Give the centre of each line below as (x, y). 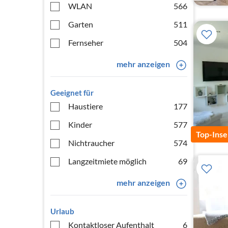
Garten (81, 24)
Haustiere (85, 106)
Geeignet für (72, 93)
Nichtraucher (91, 143)
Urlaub (62, 211)
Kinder (80, 124)
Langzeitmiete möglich (107, 161)
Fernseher (86, 42)
